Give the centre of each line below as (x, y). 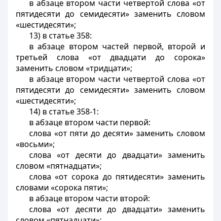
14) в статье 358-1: (64, 111)
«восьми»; (35, 144)
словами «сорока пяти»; (62, 187)
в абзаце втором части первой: (90, 122)
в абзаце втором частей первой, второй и (117, 46)
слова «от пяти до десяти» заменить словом (117, 133)
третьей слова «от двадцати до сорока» (110, 57)
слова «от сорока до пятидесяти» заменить (117, 177)
